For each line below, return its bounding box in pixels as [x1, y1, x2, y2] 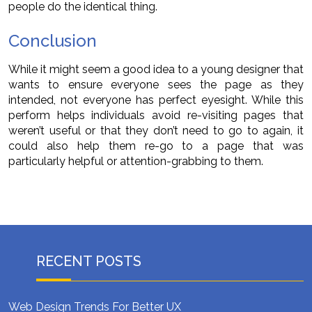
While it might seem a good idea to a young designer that [8, 63, 304, 77]
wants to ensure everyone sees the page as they [8, 78, 304, 92]
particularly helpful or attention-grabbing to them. [8, 155, 263, 169]
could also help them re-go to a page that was [8, 139, 304, 153]
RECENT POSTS [36, 253, 141, 270]
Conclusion [8, 31, 97, 52]
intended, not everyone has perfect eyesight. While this [8, 93, 304, 107]
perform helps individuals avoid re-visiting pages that [8, 109, 304, 123]
